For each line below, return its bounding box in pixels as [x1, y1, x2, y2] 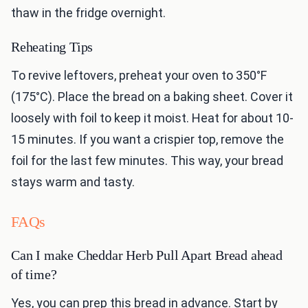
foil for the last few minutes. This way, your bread [11, 153, 283, 168]
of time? [11, 267, 57, 283]
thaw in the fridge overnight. [11, 5, 166, 21]
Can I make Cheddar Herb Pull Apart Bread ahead [11, 247, 283, 263]
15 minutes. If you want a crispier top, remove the [11, 132, 284, 147]
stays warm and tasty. [11, 175, 135, 190]
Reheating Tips [11, 39, 93, 55]
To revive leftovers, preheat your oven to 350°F [11, 68, 267, 83]
